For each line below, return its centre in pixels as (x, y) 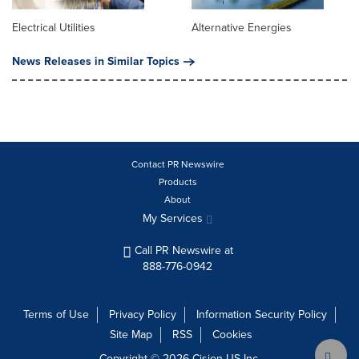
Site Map (131, 335)
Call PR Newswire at (182, 251)
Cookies (232, 335)
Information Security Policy (262, 315)
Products (177, 182)
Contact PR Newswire (177, 165)
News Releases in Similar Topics (96, 62)
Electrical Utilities (54, 28)
